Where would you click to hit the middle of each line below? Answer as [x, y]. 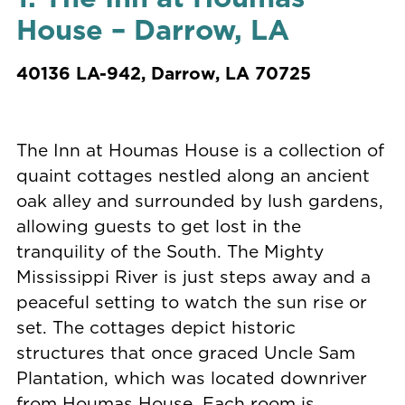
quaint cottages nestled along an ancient [193, 174]
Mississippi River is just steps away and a [193, 276]
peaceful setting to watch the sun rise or [191, 301]
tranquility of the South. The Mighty [170, 250]
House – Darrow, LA [152, 30]
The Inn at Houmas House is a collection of [200, 149]
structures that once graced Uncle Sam [185, 352]
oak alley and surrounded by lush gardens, [199, 200]
